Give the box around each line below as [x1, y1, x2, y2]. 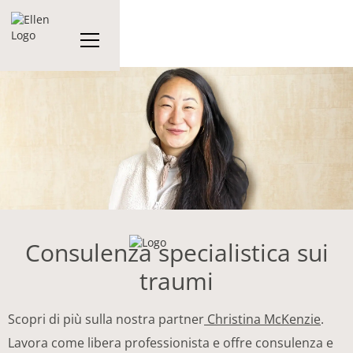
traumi [139, 264, 214, 297]
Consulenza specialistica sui [24, 236, 329, 269]
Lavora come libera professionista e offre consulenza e [8, 333, 333, 351]
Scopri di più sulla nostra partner [8, 310, 204, 328]
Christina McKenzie [204, 310, 321, 328]
